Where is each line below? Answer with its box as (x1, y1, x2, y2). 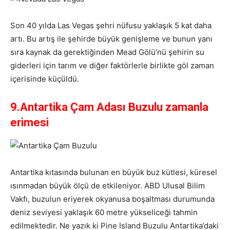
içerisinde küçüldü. (10, 74, 79, 84)
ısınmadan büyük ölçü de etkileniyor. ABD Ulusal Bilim (10, 181, 205, 191)
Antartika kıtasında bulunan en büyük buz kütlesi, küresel (10, 167, 217, 178)
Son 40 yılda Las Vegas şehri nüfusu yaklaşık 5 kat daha (10, 21, 212, 31)
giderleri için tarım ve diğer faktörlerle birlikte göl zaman (10, 61, 214, 71)
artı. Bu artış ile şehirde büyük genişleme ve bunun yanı (10, 34, 213, 44)
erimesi (10, 116, 49, 129)
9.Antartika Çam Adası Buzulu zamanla (10, 101, 208, 114)
